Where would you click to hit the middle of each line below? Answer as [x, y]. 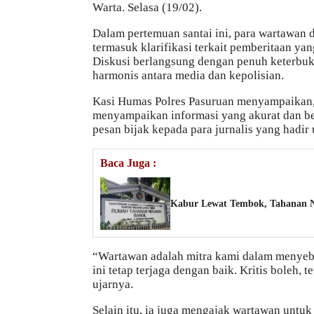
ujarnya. [113, 285]
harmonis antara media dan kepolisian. [188, 76]
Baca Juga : [128, 163]
